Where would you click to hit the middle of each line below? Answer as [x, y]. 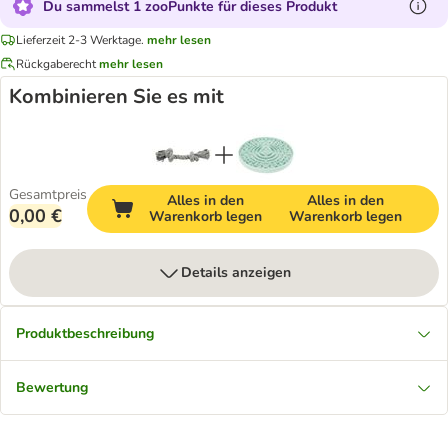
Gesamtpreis [48, 194]
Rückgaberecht [56, 63]
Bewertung [52, 387]
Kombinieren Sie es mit [116, 96]
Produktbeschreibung [85, 333]
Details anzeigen [236, 272]
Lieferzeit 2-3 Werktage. [80, 39]
